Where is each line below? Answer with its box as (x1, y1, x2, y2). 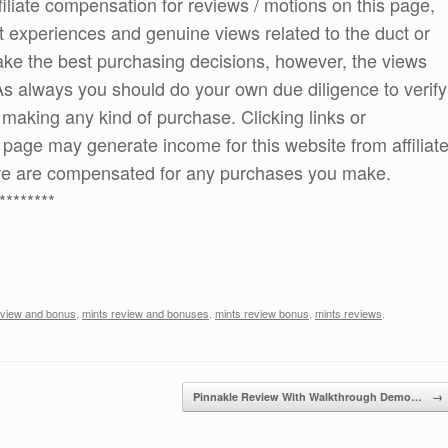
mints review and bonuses (82, 304, 209, 321)
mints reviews (315, 304, 382, 321)
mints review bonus (215, 304, 309, 321)
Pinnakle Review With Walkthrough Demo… (192, 388, 425, 404)
